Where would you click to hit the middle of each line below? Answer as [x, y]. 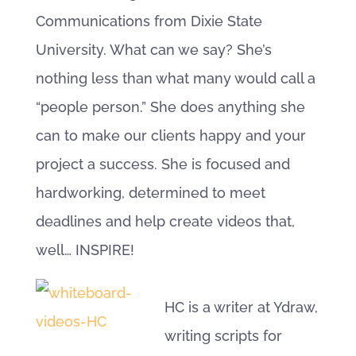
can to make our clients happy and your [170, 135]
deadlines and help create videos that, [165, 221]
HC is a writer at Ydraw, [241, 307]
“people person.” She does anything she [170, 107]
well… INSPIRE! [85, 250]
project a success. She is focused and [163, 164]
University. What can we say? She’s [153, 50]
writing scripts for [223, 336]
